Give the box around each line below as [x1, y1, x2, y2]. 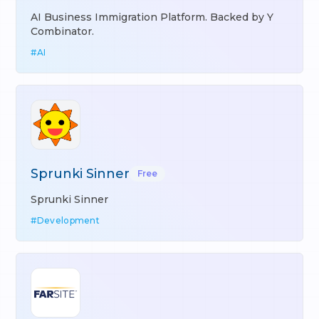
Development [36, 215, 100, 226]
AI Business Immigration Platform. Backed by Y [31, 11, 274, 23]
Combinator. [31, 25, 95, 38]
